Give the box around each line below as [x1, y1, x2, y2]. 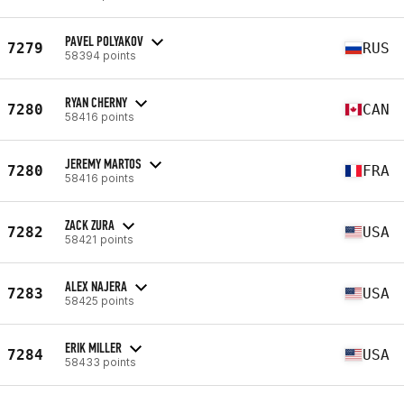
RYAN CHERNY [65, 93, 127, 111]
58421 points [65, 232, 133, 246]
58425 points [65, 293, 134, 308]
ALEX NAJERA [65, 277, 127, 295]
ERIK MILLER [65, 338, 122, 356]
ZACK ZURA [65, 216, 115, 234]
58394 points [65, 48, 136, 62]
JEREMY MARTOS [65, 154, 142, 172]
